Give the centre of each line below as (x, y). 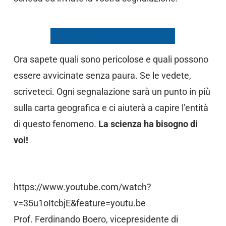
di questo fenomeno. (56, 124)
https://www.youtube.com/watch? (82, 187)
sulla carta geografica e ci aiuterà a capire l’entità (111, 108)
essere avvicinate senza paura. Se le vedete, (102, 75)
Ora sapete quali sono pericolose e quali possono (111, 59)
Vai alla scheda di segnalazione (113, 36)
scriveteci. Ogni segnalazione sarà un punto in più (112, 92)
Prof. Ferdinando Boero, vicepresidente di (96, 219)
